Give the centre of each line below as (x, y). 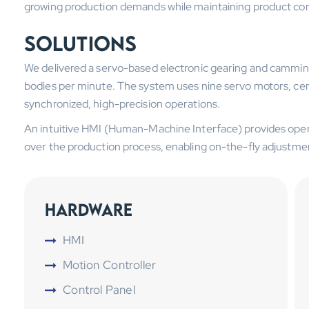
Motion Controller (110, 265)
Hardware (89, 209)
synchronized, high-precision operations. (122, 104)
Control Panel (99, 290)
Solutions (80, 43)
